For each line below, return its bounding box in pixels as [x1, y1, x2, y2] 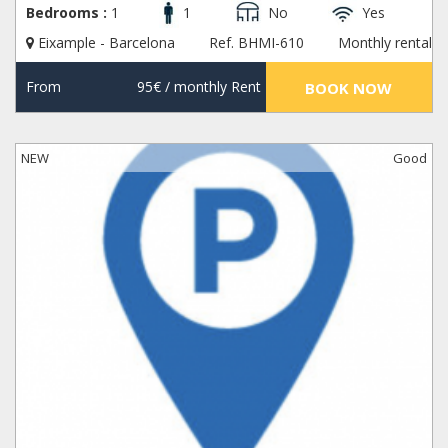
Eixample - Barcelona [34, 33, 179, 53]
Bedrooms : [26, 2, 107, 22]
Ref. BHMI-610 [209, 33, 304, 53]
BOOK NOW [305, 78, 393, 99]
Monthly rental [338, 33, 432, 53]
